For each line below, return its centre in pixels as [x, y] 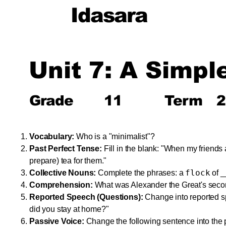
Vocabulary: [52, 136]
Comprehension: [61, 185]
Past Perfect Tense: [66, 149]
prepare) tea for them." [68, 161]
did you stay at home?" [69, 209]
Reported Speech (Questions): [86, 197]
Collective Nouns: [63, 173]
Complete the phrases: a [141, 173]
